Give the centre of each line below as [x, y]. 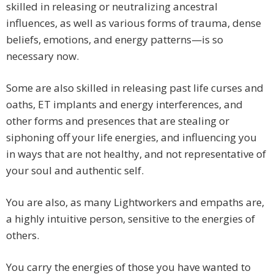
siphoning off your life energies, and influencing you [131, 138]
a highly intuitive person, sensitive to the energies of [131, 219]
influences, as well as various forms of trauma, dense [134, 23]
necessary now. [43, 56]
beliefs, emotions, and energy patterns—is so [115, 40]
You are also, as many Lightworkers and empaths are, [135, 202]
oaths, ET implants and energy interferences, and [124, 105]
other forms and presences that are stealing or [118, 121]
